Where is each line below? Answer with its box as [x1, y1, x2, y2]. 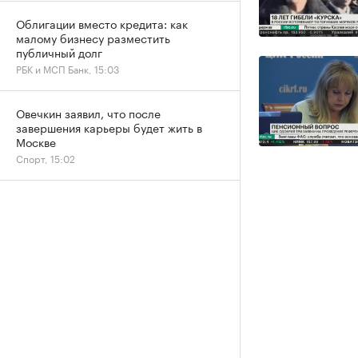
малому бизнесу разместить [16, 29, 170, 46]
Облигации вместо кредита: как [16, 14, 188, 32]
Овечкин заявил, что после [16, 104, 161, 121]
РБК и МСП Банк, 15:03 [16, 61, 119, 76]
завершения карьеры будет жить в [16, 118, 202, 136]
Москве [16, 133, 56, 150]
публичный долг [16, 43, 102, 61]
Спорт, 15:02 [16, 150, 75, 165]
